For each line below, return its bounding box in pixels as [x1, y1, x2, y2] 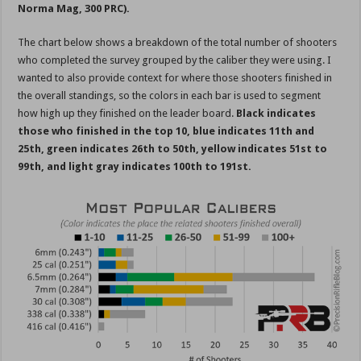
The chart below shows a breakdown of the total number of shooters [18, 36, 338, 49]
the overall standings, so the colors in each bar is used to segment [18, 89, 322, 102]
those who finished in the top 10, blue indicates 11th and [18, 125, 315, 138]
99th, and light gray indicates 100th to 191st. [18, 160, 252, 173]
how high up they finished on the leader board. [18, 107, 237, 120]
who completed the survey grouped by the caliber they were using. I [18, 54, 332, 67]
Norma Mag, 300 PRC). [18, 2, 131, 15]
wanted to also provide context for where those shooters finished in [18, 72, 333, 85]
